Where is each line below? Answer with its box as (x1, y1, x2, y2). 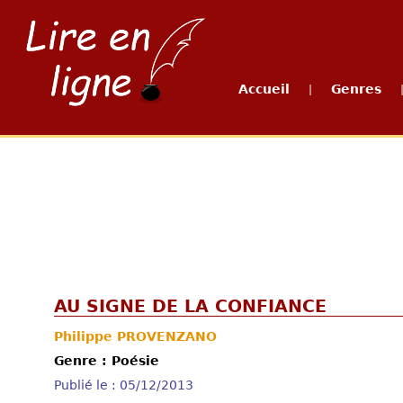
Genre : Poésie (54, 354, 159, 368)
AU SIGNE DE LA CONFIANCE (54, 297, 327, 316)
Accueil (238, 82, 290, 96)
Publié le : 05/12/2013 (54, 378, 193, 392)
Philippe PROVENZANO (54, 329, 217, 344)
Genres (331, 82, 381, 96)
